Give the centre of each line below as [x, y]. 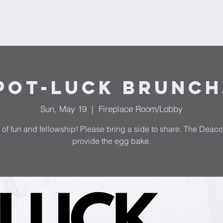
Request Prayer [179, 27]
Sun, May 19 [63, 109]
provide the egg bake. [111, 141]
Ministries [22, 27]
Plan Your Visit [116, 27]
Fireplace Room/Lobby [141, 109]
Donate [65, 27]
